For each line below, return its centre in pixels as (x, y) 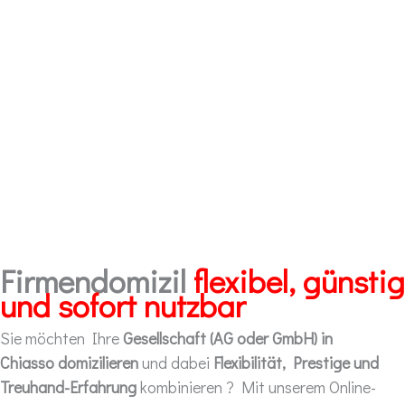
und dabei (176, 362)
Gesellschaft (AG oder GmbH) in (228, 338)
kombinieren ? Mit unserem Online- (256, 386)
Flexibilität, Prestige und (296, 362)
